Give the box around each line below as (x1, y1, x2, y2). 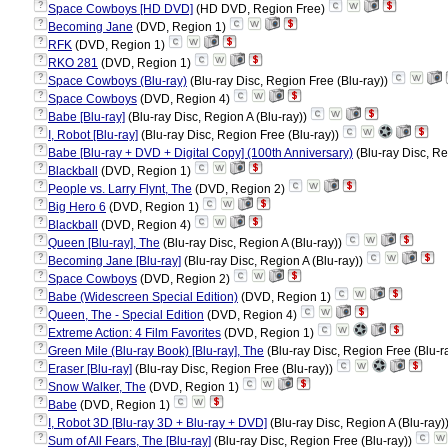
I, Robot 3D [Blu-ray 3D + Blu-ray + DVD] (48, 416, 267, 430)
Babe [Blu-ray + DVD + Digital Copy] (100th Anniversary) (48, 146, 353, 160)
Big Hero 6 (48, 200, 106, 214)
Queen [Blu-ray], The (48, 236, 160, 250)
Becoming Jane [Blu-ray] (48, 254, 181, 268)
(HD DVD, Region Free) (193, 2, 328, 16)
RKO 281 (48, 56, 98, 70)
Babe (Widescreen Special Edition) (48, 290, 238, 304)
